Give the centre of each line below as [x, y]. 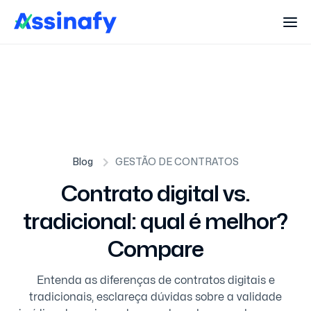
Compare [155, 250]
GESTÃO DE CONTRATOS [177, 162]
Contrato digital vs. [155, 194]
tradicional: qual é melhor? [155, 222]
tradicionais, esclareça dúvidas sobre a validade [155, 297]
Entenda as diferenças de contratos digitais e [155, 280]
